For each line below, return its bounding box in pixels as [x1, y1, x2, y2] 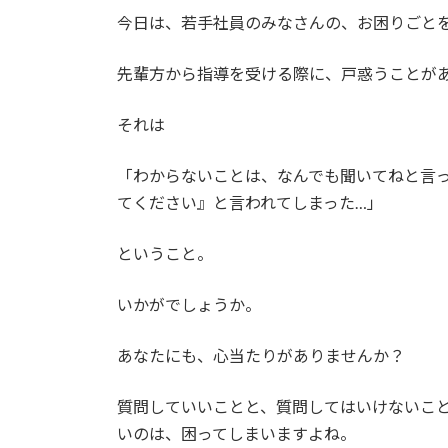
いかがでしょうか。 [117, 295, 261, 315]
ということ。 [117, 244, 213, 264]
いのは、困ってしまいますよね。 [117, 424, 356, 444]
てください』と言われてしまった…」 [117, 193, 383, 213]
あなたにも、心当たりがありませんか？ [117, 346, 405, 366]
